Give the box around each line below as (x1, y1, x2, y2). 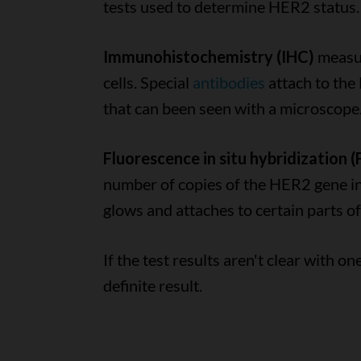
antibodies (192, 73, 265, 92)
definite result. (102, 276, 202, 295)
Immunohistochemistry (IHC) (102, 47, 314, 66)
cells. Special (102, 73, 193, 92)
